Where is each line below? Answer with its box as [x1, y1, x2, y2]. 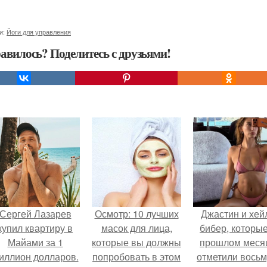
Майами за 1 [7, 235, 63, 249]
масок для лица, [101, 221, 172, 235]
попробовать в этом [92, 250, 181, 263]
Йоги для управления [7, 27, 71, 36]
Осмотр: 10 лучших [94, 207, 179, 221]
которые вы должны [92, 235, 181, 249]
